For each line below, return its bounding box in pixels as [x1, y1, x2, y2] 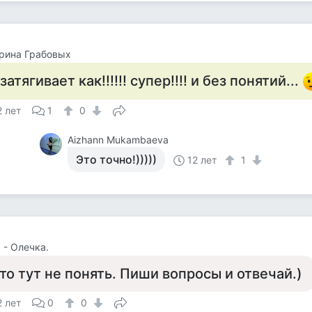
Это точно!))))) [76, 153, 157, 166]
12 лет [187, 154, 217, 166]
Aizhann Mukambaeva [68, 134, 169, 146]
